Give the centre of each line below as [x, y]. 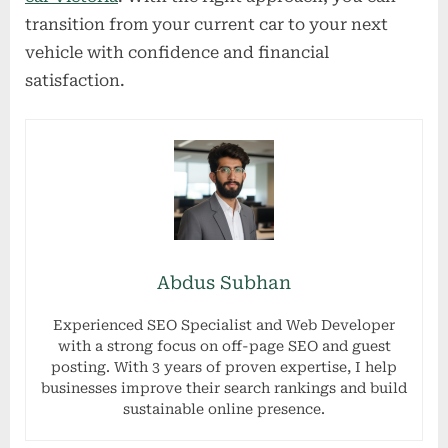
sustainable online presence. [224, 408]
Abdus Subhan [224, 282]
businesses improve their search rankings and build [224, 387]
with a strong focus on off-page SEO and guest [224, 345]
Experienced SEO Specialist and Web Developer [224, 324]
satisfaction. [75, 80]
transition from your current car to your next [206, 24]
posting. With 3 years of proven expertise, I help [224, 366]
